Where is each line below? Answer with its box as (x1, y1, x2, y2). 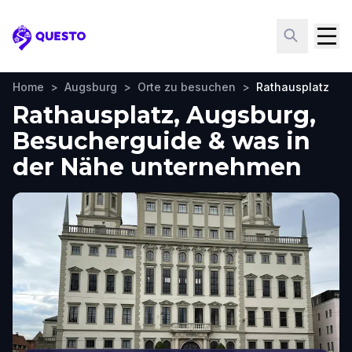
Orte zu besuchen (137, 80, 236, 93)
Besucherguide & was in (13, 126, 310, 156)
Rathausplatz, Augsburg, (13, 101, 316, 130)
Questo (12, 37, 60, 54)
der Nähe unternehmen (13, 152, 302, 181)
